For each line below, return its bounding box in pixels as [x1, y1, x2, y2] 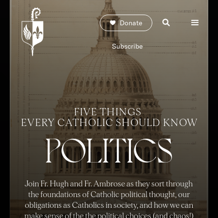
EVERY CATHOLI [20, 118, 106, 128]
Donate [120, 18, 142, 27]
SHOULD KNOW [113, 118, 198, 128]
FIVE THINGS [74, 107, 144, 117]
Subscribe [112, 42, 143, 51]
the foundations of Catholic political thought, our [28, 190, 190, 199]
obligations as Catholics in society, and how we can [24, 201, 193, 209]
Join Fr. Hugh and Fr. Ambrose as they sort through [25, 180, 193, 188]
